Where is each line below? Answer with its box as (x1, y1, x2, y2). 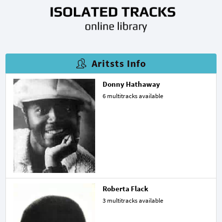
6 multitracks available (103, 91, 163, 100)
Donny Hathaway (103, 79, 160, 89)
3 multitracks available (103, 196, 163, 205)
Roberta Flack (103, 183, 148, 193)
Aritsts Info (91, 56, 146, 69)
